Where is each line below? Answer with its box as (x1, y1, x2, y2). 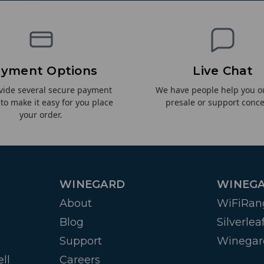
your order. (19, 109, 63, 121)
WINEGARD (60, 178, 125, 192)
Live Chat (193, 64, 253, 78)
